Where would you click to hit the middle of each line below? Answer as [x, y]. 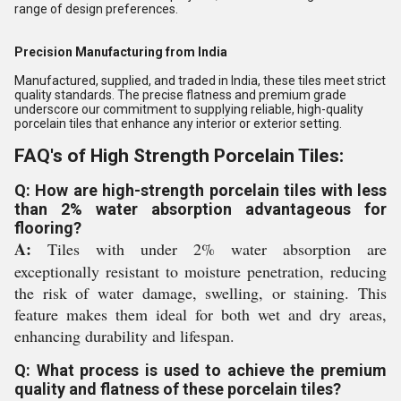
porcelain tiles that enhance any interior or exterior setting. [178, 124]
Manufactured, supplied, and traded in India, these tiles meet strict [200, 81]
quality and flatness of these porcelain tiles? [178, 389]
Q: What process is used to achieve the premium [200, 370]
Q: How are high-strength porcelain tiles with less [200, 190]
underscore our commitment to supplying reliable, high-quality [189, 109]
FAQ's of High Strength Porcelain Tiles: [179, 156]
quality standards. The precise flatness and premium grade [180, 95]
